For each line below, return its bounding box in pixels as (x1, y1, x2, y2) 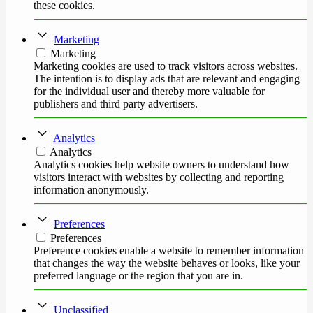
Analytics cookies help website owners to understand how (34, 159, 289, 171)
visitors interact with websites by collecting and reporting (34, 171, 284, 184)
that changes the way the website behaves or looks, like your (34, 257, 300, 270)
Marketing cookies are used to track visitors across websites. (34, 60, 298, 73)
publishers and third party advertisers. (34, 98, 198, 110)
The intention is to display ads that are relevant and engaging (34, 73, 300, 85)
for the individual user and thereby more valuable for (34, 85, 265, 98)
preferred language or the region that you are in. (34, 270, 243, 282)
